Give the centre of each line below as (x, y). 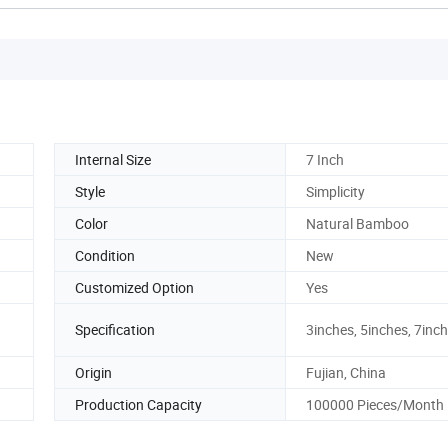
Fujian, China (346, 372)
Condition (105, 255)
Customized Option (134, 287)
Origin (93, 372)
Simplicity (335, 191)
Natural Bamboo (357, 223)
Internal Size (113, 159)
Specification (115, 330)
